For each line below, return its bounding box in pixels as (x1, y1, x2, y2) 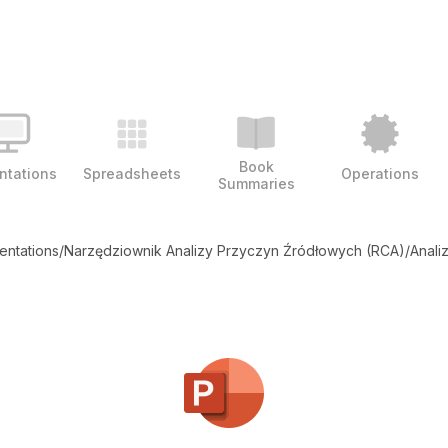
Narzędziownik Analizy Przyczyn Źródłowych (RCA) (63, 242, 405, 259)
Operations (341, 164, 419, 182)
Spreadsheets (83, 164, 181, 182)
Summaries (217, 175, 295, 192)
